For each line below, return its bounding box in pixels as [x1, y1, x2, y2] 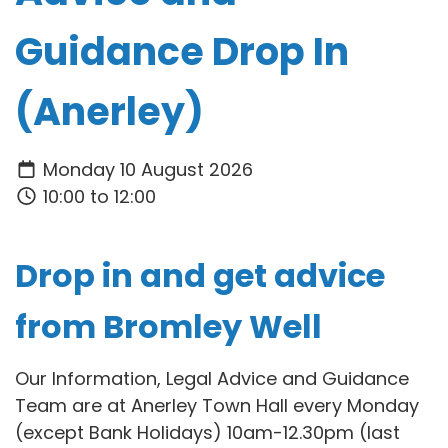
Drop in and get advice [15, 252, 385, 298]
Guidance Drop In [15, 25, 349, 79]
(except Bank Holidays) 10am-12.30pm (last [15, 420, 400, 446]
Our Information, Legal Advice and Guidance [15, 366, 409, 392]
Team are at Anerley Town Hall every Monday [15, 393, 419, 419]
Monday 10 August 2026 [37, 156, 253, 182]
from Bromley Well [15, 303, 322, 349]
